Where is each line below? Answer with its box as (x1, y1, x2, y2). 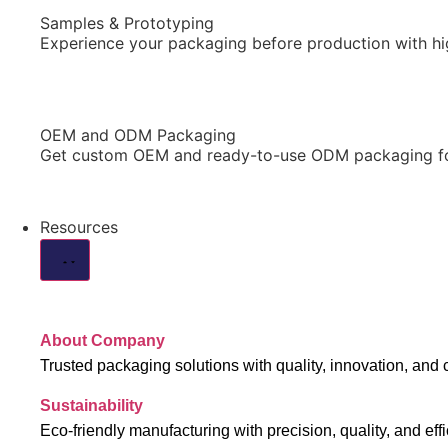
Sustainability (40, 396, 143, 414)
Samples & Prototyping (40, 13, 214, 34)
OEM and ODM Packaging (40, 125, 236, 146)
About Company (40, 332, 165, 350)
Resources (40, 217, 118, 238)
